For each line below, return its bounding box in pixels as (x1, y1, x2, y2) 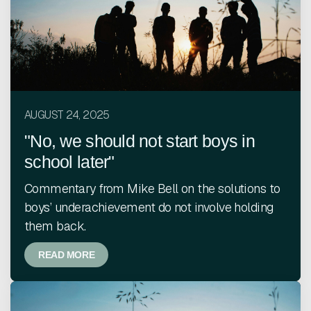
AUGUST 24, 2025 (24, 108, 110, 122)
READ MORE (38, 249, 95, 260)
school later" (24, 152, 115, 171)
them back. (24, 218, 86, 234)
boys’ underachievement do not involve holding (24, 199, 274, 215)
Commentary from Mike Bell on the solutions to (24, 180, 280, 196)
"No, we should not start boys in (24, 131, 255, 151)
